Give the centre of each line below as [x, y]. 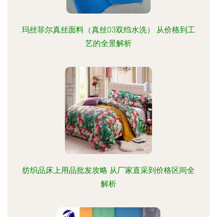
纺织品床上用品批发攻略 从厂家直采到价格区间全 [108, 170]
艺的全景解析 [108, 43]
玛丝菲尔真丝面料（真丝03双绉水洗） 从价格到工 [108, 30]
